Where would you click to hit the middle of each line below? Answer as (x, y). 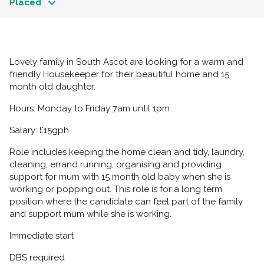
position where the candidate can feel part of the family (126, 202)
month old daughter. (52, 87)
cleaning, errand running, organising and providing (115, 165)
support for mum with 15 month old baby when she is (120, 177)
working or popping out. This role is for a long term (116, 189)
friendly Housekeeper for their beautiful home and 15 (119, 75)
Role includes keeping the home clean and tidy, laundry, (127, 152)
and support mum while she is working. (90, 214)
